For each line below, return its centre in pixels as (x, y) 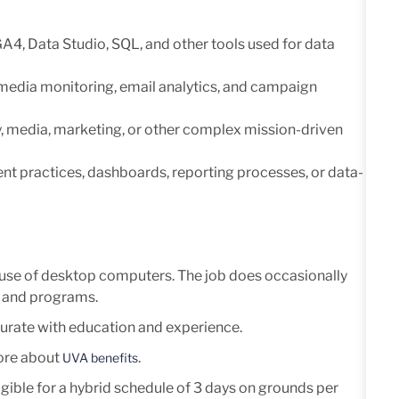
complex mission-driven (261, 129)
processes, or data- (299, 172)
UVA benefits (100, 357)
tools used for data (273, 44)
